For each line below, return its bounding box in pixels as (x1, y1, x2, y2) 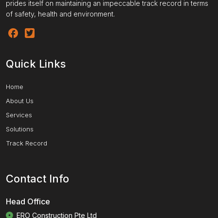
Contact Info (6, 172, 69, 185)
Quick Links (6, 57, 66, 70)
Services (6, 110, 32, 119)
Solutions (6, 125, 34, 133)
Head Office (6, 196, 50, 206)
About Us (6, 96, 34, 105)
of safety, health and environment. (6, 9, 115, 18)
